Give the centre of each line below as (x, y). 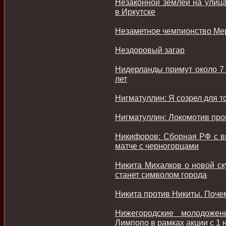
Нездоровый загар (150, 50)
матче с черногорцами (157, 146)
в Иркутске (135, 12)
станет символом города (161, 175)
